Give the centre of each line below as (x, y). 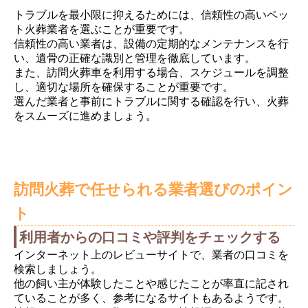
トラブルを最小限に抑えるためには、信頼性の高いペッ (151, 15)
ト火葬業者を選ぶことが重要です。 (102, 30)
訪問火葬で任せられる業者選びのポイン (153, 190)
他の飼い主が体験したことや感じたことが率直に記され (151, 284)
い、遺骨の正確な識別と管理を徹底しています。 (135, 58)
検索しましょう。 (58, 269)
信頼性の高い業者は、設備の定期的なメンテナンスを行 (151, 44)
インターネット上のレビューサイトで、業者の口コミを (151, 255)
